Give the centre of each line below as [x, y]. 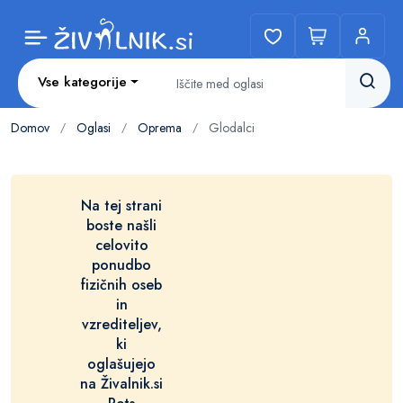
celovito [121, 245]
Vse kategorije [82, 82]
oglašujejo [121, 364]
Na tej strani [121, 206]
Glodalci [232, 128]
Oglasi [94, 128]
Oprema [160, 128]
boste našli [121, 225]
